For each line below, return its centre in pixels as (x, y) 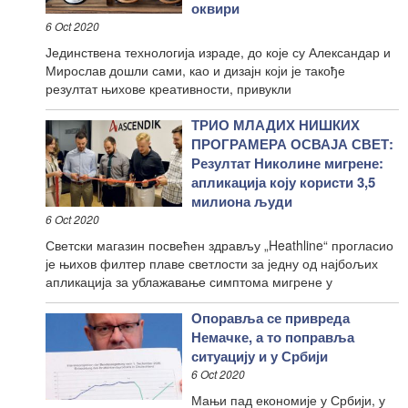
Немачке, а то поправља (273, 337)
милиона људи (242, 201)
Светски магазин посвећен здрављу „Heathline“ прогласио (219, 245)
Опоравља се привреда (270, 317)
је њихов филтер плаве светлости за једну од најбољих (212, 263)
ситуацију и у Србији (260, 356)
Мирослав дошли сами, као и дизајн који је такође (195, 70)
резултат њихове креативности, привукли (168, 88)
